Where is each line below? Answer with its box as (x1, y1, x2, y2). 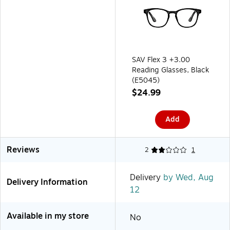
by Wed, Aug (161, 171, 214, 184)
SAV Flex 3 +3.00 (132, 54, 190, 65)
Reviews (7, 143, 40, 156)
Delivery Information (7, 176, 88, 188)
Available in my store (7, 209, 89, 222)
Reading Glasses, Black (132, 64, 209, 75)
